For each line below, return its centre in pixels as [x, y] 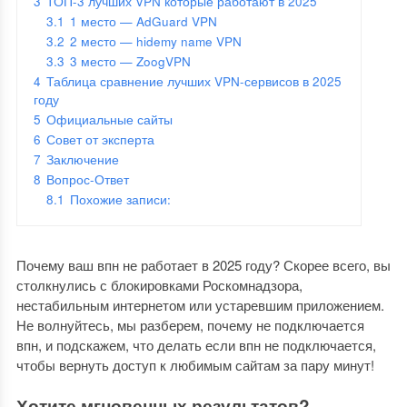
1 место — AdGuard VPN [143, 21]
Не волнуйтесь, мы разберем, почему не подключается [190, 325]
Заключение [82, 159]
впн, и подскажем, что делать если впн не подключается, [196, 345]
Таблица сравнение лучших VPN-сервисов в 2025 [194, 81]
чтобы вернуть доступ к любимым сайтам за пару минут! [195, 365]
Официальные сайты [109, 119]
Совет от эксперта [100, 139]
